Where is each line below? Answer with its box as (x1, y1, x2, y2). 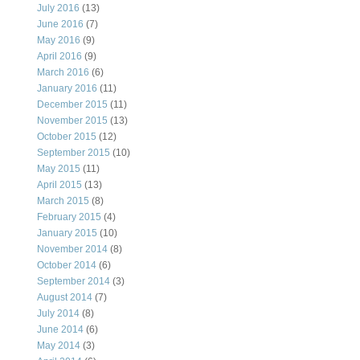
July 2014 (37, 308, 80, 320)
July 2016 (37, 2, 80, 14)
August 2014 (37, 292, 92, 304)
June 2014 (37, 324, 84, 336)
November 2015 (37, 115, 108, 127)
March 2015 (37, 195, 89, 207)
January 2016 (37, 83, 97, 95)
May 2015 (37, 163, 80, 175)
